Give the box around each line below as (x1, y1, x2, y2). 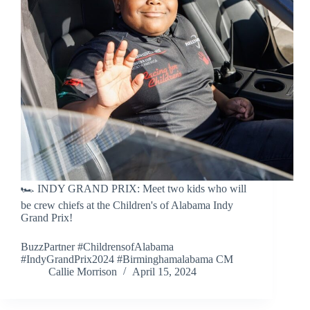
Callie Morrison (48, 266, 117, 278)
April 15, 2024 (132, 266, 197, 278)
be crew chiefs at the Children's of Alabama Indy (21, 199, 233, 212)
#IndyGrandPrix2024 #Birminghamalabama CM (21, 253, 233, 266)
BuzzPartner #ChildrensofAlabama (21, 241, 174, 253)
